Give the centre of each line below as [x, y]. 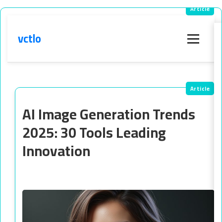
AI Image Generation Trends [109, 114]
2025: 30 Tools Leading [94, 132]
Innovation [56, 151]
